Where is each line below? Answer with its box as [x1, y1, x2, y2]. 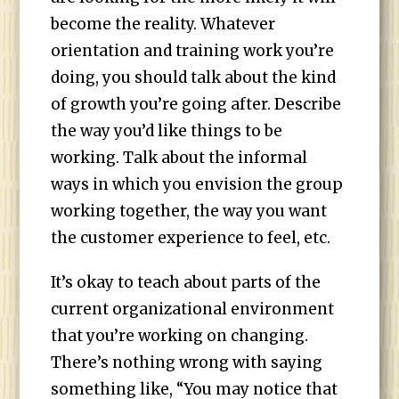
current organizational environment [51, 299, 335, 319]
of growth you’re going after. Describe [51, 94, 342, 114]
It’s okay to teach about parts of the [51, 273, 322, 292]
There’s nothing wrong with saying [51, 353, 323, 372]
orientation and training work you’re [51, 41, 335, 61]
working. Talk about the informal [51, 148, 308, 167]
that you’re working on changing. [51, 326, 309, 346]
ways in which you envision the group [51, 175, 344, 194]
